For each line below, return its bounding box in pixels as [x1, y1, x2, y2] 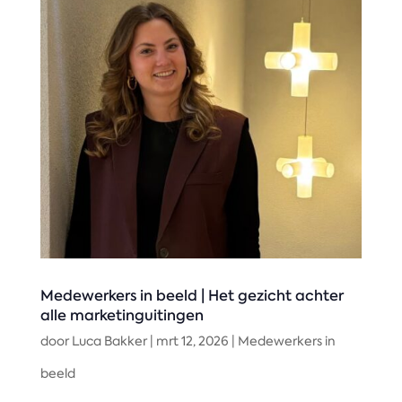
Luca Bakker [71, 332, 147, 349]
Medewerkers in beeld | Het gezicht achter [39, 284, 344, 305]
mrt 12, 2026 [155, 332, 229, 349]
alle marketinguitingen [39, 304, 204, 325]
